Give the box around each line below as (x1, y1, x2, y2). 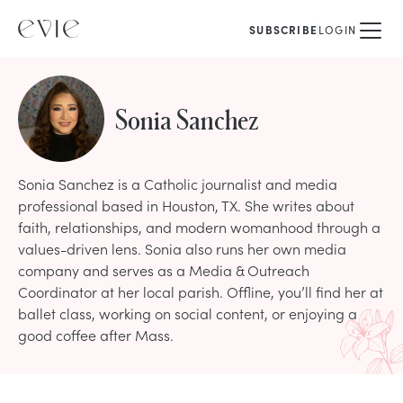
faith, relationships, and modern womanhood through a (18, 217, 381, 237)
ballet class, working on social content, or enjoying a (18, 303, 357, 323)
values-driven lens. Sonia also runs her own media (18, 238, 346, 258)
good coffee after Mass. (18, 325, 174, 345)
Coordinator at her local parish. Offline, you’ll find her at (18, 282, 383, 301)
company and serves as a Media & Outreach (18, 260, 309, 280)
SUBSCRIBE (249, 22, 318, 37)
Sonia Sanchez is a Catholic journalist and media (18, 174, 337, 193)
